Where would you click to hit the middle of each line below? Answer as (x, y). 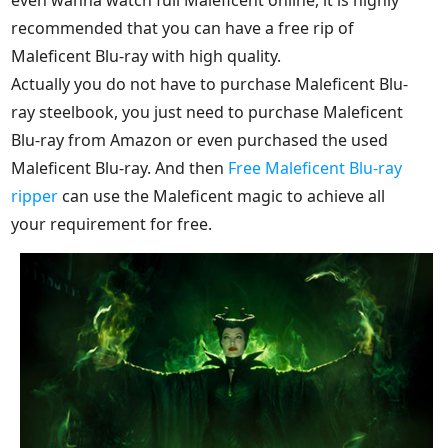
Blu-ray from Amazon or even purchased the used (200, 139)
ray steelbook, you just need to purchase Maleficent (207, 111)
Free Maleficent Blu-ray (315, 167)
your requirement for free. (112, 223)
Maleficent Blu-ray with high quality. (146, 55)
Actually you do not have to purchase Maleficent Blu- (210, 83)
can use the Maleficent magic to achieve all (222, 195)
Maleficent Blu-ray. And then (120, 167)
